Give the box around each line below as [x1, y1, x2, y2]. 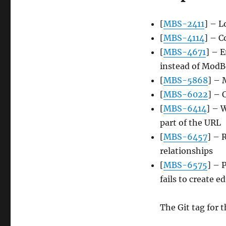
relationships [159, 146, 213, 156]
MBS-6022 [163, 89, 208, 100]
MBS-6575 [163, 160, 207, 171]
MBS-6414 [163, 103, 206, 114]
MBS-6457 [163, 132, 207, 142]
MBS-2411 [163, 19, 204, 29]
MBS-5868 [163, 75, 208, 86]
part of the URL [159, 118, 221, 128]
